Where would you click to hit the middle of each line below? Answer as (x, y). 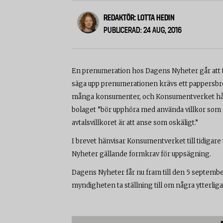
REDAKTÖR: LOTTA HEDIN (139, 18)
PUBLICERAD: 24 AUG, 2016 (143, 30)
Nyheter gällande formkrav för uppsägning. (141, 154)
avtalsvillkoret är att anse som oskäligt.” (135, 123)
